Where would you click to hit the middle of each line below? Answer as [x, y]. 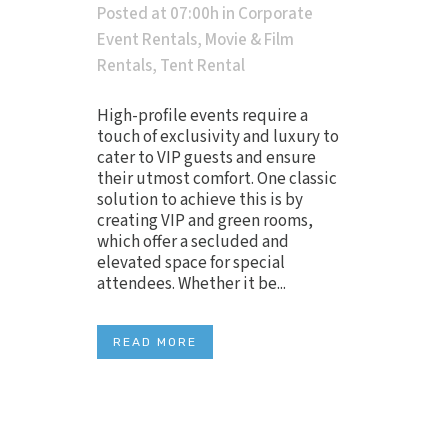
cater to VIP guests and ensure [206, 158]
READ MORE [155, 342]
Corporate [275, 14]
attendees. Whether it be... [191, 284]
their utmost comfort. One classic [217, 179]
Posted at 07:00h [158, 14]
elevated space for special [191, 263]
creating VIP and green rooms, [205, 221]
